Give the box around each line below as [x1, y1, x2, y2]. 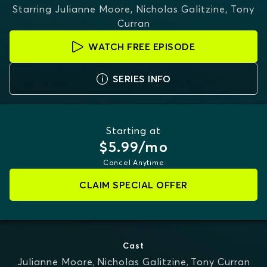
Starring [13, 3, 52, 15]
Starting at [106, 125, 161, 136]
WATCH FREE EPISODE [88, 41, 195, 52]
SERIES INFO [112, 73, 171, 85]
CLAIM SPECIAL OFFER [79, 179, 188, 191]
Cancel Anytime [103, 158, 164, 167]
